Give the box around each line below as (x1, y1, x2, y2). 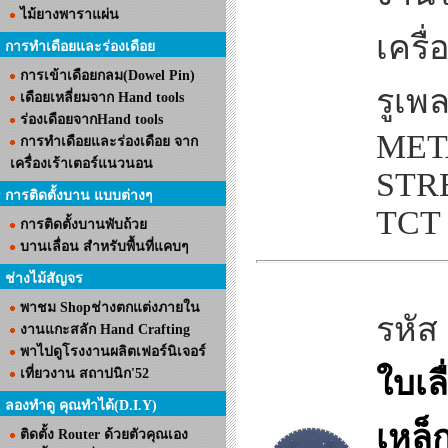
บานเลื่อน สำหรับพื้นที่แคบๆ (20, 239, 189, 254)
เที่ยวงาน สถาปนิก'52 (20, 366, 149, 381)
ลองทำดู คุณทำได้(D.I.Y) (5, 398, 157, 413)
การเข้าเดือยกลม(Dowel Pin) (20, 68, 195, 83)
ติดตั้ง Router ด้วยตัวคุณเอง (20, 427, 188, 442)
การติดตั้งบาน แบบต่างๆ (5, 188, 153, 203)
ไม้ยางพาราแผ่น (20, 7, 119, 22)
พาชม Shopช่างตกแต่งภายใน (20, 300, 200, 315)
